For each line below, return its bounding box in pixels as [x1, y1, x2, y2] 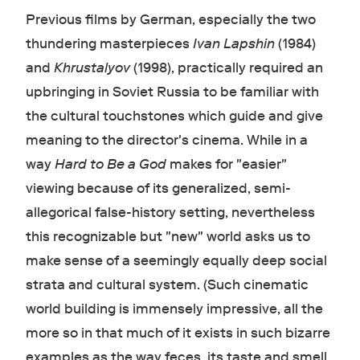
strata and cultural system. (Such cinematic [25, 276, 309, 293]
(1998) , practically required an [133, 59, 323, 76]
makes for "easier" [166, 155, 287, 173]
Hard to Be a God [54, 155, 166, 173]
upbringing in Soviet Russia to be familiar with [25, 83, 319, 100]
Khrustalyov [53, 59, 133, 76]
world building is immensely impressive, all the [25, 300, 323, 317]
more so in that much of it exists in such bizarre [25, 324, 330, 342]
